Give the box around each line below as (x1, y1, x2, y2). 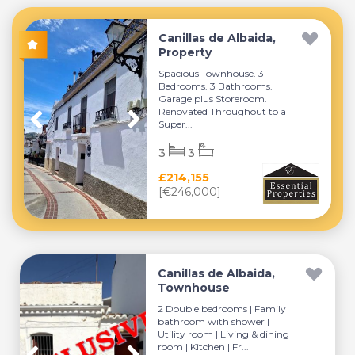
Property (158, 45, 212, 59)
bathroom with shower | (158, 315, 270, 327)
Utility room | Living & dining (158, 328, 290, 340)
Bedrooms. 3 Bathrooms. (158, 80, 273, 92)
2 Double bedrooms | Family (158, 303, 287, 315)
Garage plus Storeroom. (158, 93, 268, 105)
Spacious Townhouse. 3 (158, 67, 265, 79)
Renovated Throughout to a (158, 105, 287, 117)
